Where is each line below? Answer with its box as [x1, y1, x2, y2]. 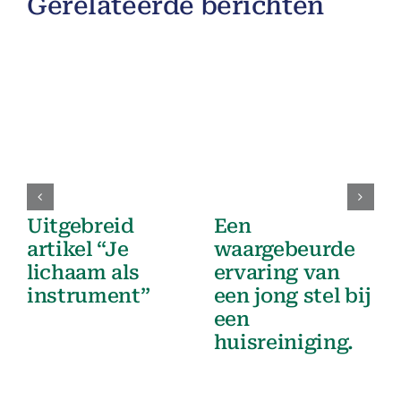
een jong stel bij [213, 284, 371, 307]
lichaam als [27, 260, 140, 284]
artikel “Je [27, 237, 129, 260]
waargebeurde [213, 237, 355, 260]
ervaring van [213, 260, 340, 284]
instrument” [27, 284, 150, 307]
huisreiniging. [213, 330, 354, 354]
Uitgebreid [27, 214, 134, 237]
